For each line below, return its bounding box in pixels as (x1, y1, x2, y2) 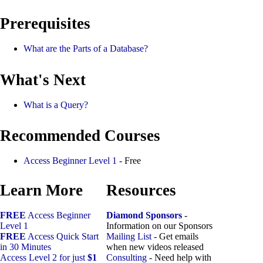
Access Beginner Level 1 (23, 156, 117, 166)
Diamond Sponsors (106, 210, 182, 221)
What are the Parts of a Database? (23, 43, 148, 54)
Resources (106, 181, 176, 200)
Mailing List (106, 231, 151, 242)
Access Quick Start (26, 231, 99, 242)
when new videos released (106, 242, 204, 252)
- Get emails (151, 231, 198, 242)
